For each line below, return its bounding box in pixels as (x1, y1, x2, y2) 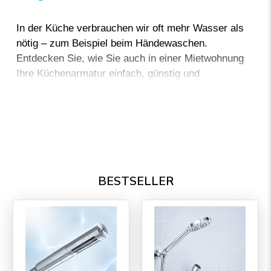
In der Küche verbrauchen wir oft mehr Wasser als (16, 22, 244, 34)
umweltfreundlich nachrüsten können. (16, 83, 184, 95)
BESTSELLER (97, 173, 174, 190)
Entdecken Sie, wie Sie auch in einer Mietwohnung (16, 53, 244, 65)
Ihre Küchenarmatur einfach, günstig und (16, 68, 200, 80)
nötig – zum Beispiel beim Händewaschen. (16, 38, 207, 50)
